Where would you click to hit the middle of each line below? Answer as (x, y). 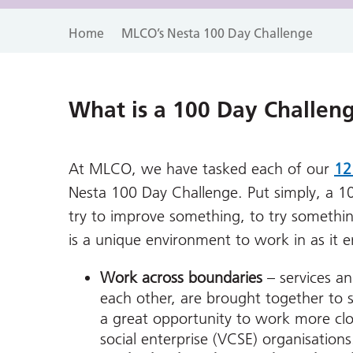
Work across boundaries (184, 278)
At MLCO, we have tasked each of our (199, 169)
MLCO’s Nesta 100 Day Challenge (217, 33)
